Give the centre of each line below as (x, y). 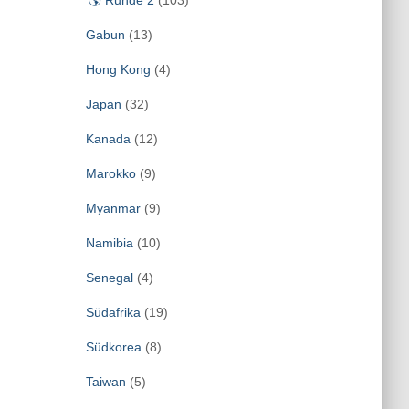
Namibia (109, 243)
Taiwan (105, 382)
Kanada (108, 139)
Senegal (109, 278)
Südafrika (113, 312)
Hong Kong (118, 69)
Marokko (110, 173)
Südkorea (113, 347)
